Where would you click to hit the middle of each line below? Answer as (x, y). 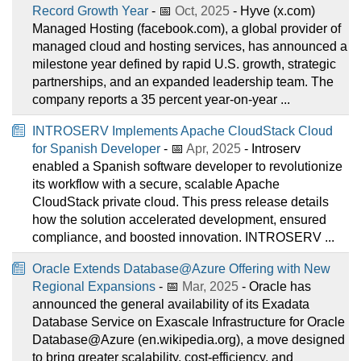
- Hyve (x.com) (272, 10)
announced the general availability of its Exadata (171, 304)
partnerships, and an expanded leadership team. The (183, 81)
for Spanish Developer (96, 148)
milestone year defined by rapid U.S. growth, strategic (184, 64)
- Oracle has (275, 286)
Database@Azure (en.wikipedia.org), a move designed (189, 339)
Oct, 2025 (202, 10)
